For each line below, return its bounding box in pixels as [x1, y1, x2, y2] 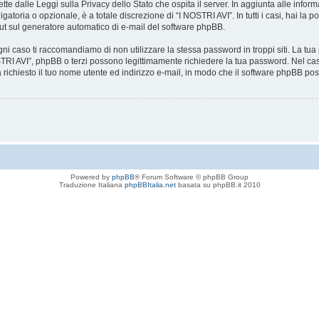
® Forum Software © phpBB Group [135, 173, 249, 181]
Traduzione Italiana [58, 181, 125, 189]
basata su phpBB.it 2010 [175, 181, 261, 189]
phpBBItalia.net [124, 181, 176, 189]
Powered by [70, 173, 112, 181]
